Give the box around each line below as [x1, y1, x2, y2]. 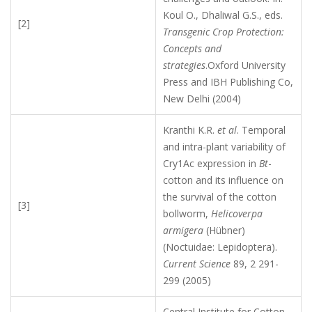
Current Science [163, 256, 231, 270]
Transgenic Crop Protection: [163, 24, 284, 38]
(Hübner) [203, 223, 245, 237]
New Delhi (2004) [163, 91, 241, 105]
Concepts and [163, 41, 221, 55]
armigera [163, 223, 203, 237]
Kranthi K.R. [163, 123, 217, 136]
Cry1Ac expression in [163, 156, 259, 170]
